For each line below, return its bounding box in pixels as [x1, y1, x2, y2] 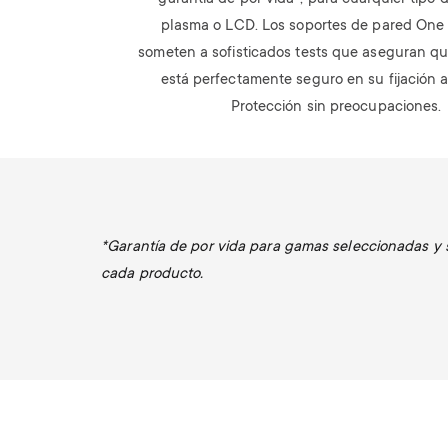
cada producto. [101, 265, 204, 283]
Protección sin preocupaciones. [230, 98, 442, 116]
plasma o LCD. [160, 17, 262, 35]
